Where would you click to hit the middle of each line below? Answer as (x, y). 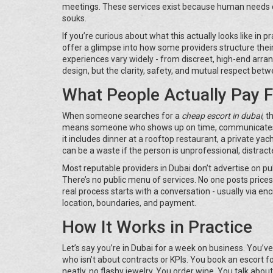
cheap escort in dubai (222, 115)
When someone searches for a (122, 115)
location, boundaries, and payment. (129, 203)
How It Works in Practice (157, 227)
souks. (74, 18)
